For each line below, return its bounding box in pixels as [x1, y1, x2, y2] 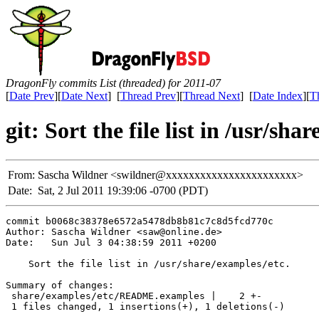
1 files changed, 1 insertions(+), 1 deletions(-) [6, 300, 285, 312]
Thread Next [183, 90, 240, 102]
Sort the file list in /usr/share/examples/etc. [6, 258, 291, 269]
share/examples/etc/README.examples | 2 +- [6, 290, 262, 301]
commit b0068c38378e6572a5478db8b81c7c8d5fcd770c [6, 215, 273, 226]
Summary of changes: [6, 279, 114, 291]
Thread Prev [120, 90, 176, 102]
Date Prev [9, 90, 54, 102]
